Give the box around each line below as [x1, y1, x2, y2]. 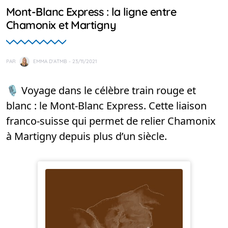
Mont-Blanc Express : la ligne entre [6, 5, 176, 18]
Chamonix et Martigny [6, 18, 117, 32]
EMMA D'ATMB [32, 58, 69, 65]
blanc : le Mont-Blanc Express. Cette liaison [6, 99, 207, 112]
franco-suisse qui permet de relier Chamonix [6, 114, 216, 128]
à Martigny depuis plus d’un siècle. [6, 129, 167, 143]
